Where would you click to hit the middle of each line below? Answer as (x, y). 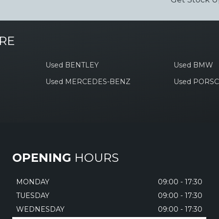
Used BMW (194, 65)
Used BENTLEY (72, 65)
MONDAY (33, 182)
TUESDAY (33, 196)
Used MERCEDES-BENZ (88, 82)
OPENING (42, 158)
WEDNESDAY (40, 209)
